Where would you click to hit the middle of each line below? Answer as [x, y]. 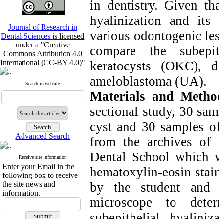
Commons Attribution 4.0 [43, 54]
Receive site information [43, 157]
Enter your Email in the [38, 166]
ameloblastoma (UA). [148, 81]
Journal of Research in [43, 27]
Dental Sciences [27, 36]
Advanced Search [43, 136]
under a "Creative [43, 45]
